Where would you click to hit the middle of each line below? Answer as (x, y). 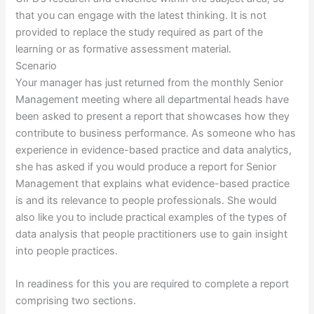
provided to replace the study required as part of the (139, 32)
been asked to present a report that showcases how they (153, 116)
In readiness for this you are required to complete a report (152, 284)
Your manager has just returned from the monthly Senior (150, 82)
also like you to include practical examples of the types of (151, 217)
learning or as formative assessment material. (124, 49)
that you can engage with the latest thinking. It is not (141, 15)
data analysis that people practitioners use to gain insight (152, 234)
